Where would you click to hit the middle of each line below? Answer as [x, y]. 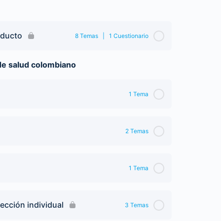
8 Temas [87, 36]
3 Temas [137, 205]
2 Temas [137, 131]
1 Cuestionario [129, 36]
